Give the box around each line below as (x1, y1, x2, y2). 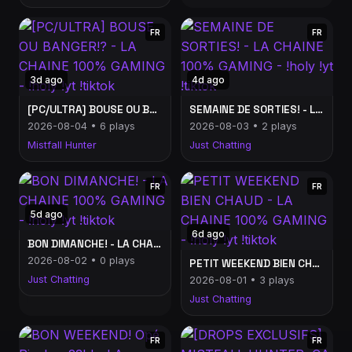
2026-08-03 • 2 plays (189, 120, 297, 132)
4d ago (192, 74, 225, 86)
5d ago (30, 208, 63, 220)
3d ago (30, 74, 63, 86)
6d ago (192, 228, 225, 240)
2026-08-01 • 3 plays (189, 274, 295, 286)
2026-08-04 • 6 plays (27, 120, 135, 132)
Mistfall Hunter (27, 139, 97, 151)
